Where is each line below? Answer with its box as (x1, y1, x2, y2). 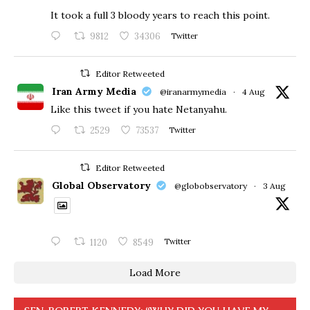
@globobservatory (174, 181, 247, 192)
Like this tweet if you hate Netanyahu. (51, 103, 227, 116)
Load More (129, 266, 181, 280)
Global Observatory (52, 179, 151, 192)
